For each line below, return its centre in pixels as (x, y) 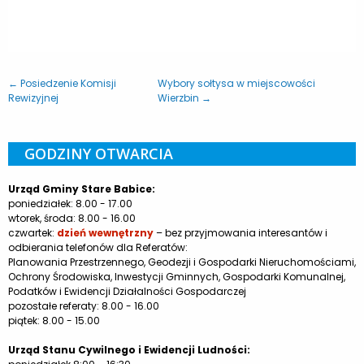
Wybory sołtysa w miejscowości (236, 83)
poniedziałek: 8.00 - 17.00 (70, 203)
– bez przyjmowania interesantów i (240, 232)
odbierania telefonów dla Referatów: (98, 247)
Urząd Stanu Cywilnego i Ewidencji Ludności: (129, 349)
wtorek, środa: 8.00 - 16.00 (72, 218)
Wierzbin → (184, 97)
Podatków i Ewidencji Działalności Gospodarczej (127, 291)
